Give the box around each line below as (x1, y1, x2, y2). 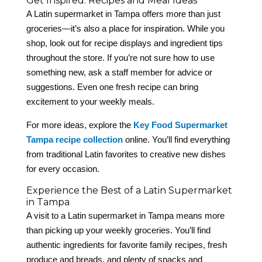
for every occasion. (26, 164, 99, 174)
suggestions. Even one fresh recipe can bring (26, 82, 198, 92)
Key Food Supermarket (133, 120, 227, 130)
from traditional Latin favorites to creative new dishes (26, 149, 226, 160)
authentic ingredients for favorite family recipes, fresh (26, 240, 227, 250)
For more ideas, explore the (26, 120, 131, 130)
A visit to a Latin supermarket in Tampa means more (26, 211, 225, 221)
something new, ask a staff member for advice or (26, 67, 212, 78)
